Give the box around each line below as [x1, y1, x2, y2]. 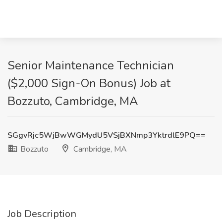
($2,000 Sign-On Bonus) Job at [7, 75, 170, 91]
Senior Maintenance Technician [7, 57, 174, 73]
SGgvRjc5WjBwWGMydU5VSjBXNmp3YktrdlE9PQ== [7, 130, 206, 141]
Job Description [7, 207, 76, 221]
